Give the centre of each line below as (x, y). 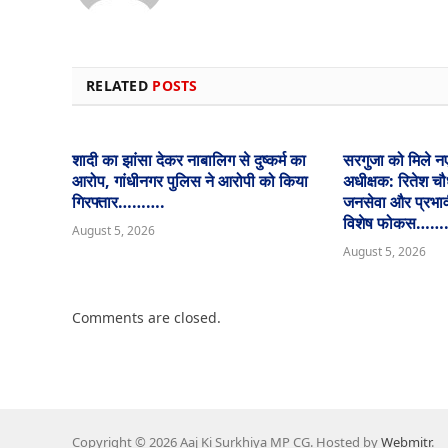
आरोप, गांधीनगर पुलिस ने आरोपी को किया (190, 181)
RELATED (119, 86)
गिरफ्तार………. (118, 202)
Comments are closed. (146, 318)
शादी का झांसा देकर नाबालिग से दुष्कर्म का (189, 160)
